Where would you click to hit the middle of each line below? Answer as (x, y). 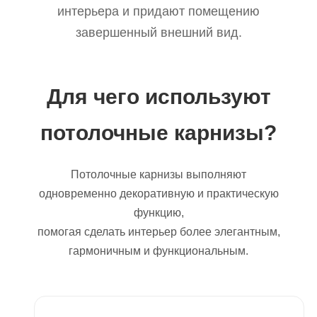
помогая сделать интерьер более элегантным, (158, 231)
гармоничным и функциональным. (158, 250)
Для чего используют (158, 96)
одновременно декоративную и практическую (158, 193)
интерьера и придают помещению (158, 11)
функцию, (158, 212)
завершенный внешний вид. (158, 32)
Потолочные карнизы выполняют (158, 174)
